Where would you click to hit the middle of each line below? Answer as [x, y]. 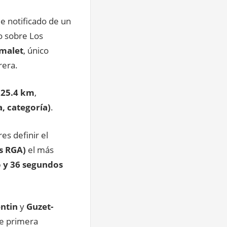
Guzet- [40, 207]
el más [41, 149]
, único [36, 50]
